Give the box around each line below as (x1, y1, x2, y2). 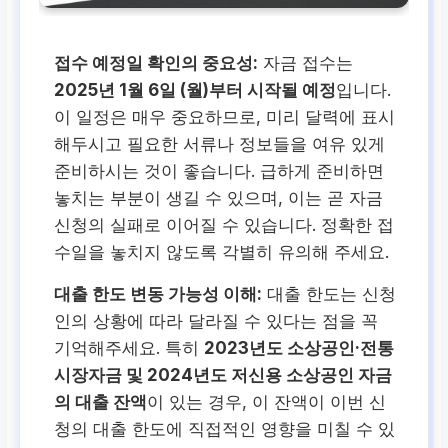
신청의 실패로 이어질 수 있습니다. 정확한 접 (54, 214, 395, 235)
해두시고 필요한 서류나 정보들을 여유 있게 (54, 133, 386, 154)
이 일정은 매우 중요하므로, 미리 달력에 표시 (54, 106, 396, 127)
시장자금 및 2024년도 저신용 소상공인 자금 (54, 364, 393, 385)
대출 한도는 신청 (262, 283, 397, 304)
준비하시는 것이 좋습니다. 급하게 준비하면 (54, 160, 385, 181)
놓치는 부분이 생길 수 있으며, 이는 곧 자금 (54, 187, 384, 208)
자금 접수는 (258, 52, 354, 73)
